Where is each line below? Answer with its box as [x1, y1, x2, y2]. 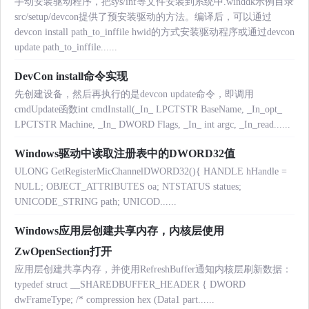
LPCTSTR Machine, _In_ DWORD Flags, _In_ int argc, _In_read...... [14, 119, 290, 130]
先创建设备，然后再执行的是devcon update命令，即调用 [14, 89, 254, 100]
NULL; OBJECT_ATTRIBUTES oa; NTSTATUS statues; [14, 181, 241, 192]
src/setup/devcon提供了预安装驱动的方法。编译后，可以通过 [14, 12, 272, 23]
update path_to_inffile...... [14, 42, 117, 53]
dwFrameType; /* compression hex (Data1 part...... [14, 295, 215, 306]
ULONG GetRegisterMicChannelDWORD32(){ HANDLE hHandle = [14, 166, 287, 177]
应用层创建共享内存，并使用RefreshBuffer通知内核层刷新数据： [14, 264, 292, 275]
